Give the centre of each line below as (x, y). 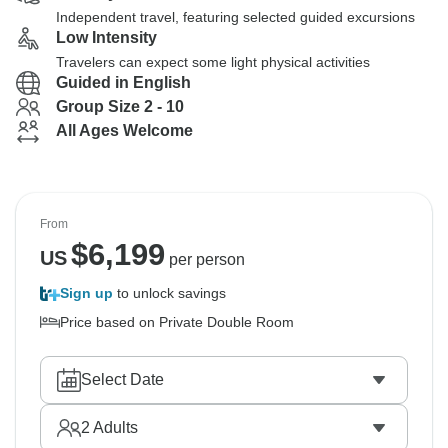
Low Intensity (106, 37)
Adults (114, 427)
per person (204, 259)
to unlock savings (169, 293)
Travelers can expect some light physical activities (213, 62)
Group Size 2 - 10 (120, 106)
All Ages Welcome (124, 130)
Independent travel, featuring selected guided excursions (235, 17)
